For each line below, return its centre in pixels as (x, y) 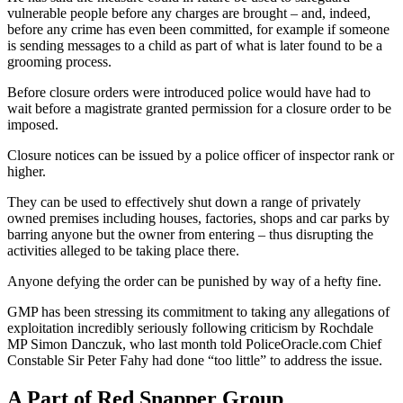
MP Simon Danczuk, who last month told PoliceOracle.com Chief (194, 345)
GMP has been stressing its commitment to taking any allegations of (198, 312)
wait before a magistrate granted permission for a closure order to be (199, 109)
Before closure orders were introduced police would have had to (189, 93)
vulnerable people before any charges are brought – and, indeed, (189, 13)
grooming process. (59, 62)
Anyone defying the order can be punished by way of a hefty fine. (194, 282)
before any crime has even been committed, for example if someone (198, 30)
